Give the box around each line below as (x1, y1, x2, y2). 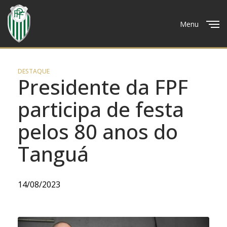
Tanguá (18, 140, 89, 168)
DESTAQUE (18, 67, 50, 75)
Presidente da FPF (18, 73, 188, 101)
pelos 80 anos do (18, 118, 178, 145)
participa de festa (18, 95, 184, 123)
